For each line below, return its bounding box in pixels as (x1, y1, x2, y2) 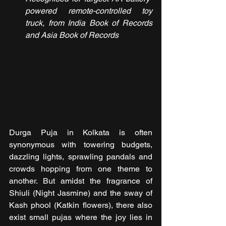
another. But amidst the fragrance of (9, 176, 152, 186)
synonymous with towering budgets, (9, 140, 152, 150)
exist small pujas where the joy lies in (9, 212, 152, 222)
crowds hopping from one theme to (9, 164, 152, 174)
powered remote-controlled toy (25, 6, 152, 16)
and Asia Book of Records (25, 30, 119, 40)
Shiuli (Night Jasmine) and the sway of (9, 188, 152, 198)
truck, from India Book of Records (25, 18, 152, 28)
